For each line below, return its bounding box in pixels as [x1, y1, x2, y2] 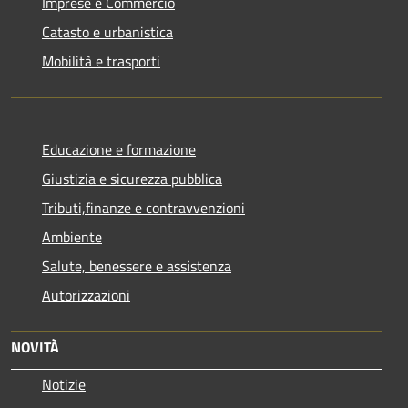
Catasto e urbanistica [42, 20, 173, 43]
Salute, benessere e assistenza [42, 254, 231, 277]
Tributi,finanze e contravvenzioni [42, 196, 245, 219]
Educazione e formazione [42, 138, 196, 160]
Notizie [42, 372, 86, 395]
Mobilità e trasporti [42, 49, 160, 72]
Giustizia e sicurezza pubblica [42, 167, 222, 189]
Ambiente [42, 225, 102, 248]
